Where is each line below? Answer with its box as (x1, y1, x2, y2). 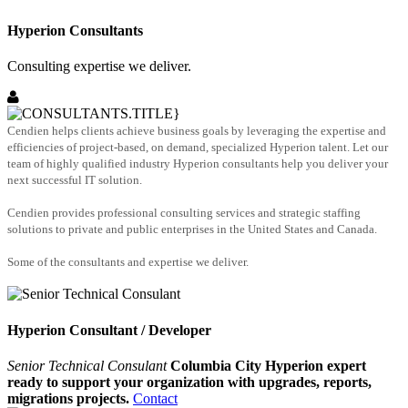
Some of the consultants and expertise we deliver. (7, 255, 249, 270)
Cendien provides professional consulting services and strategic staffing (7, 206, 361, 220)
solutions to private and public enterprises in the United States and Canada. (7, 222, 377, 237)
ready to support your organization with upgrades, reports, (7, 374, 372, 390)
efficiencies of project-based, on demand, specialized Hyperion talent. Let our (7, 140, 388, 155)
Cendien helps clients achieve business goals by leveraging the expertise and (7, 124, 386, 138)
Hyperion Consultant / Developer (7, 321, 211, 338)
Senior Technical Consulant (7, 358, 167, 373)
